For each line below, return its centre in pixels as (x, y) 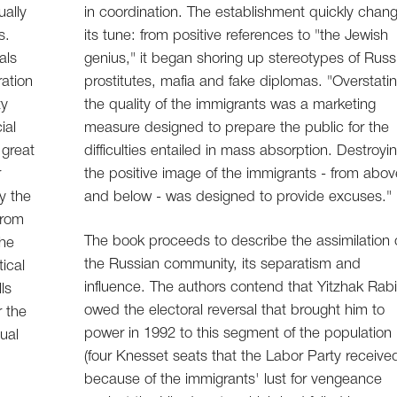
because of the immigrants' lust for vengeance (234, 380)
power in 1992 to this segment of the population (238, 334)
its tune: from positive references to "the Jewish (237, 36)
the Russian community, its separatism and (223, 265)
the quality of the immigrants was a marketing (230, 105)
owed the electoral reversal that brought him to (235, 311)
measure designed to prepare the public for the (237, 128)
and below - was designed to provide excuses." (238, 198)
